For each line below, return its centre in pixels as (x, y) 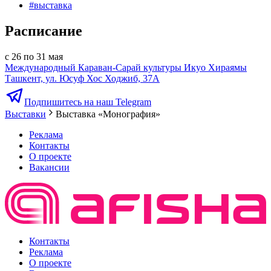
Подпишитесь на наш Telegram (88, 102)
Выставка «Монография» (108, 114)
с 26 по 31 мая (34, 57)
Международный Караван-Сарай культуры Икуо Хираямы (126, 68)
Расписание (44, 31)
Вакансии (49, 168)
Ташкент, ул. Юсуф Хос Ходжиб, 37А (82, 79)
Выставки (25, 114)
